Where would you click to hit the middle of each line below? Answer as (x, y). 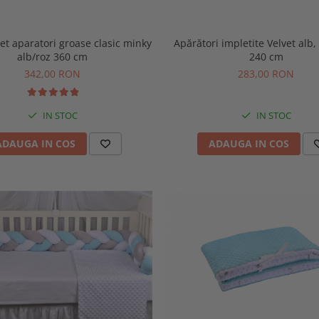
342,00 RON (53, 74)
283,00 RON (266, 74)
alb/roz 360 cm (53, 57)
